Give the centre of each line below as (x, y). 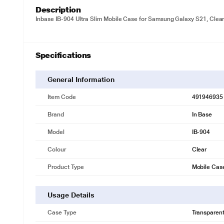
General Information (81, 79)
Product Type (66, 167)
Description (58, 10)
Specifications (63, 55)
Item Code (62, 97)
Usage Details (71, 195)
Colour (57, 149)
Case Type (62, 212)
